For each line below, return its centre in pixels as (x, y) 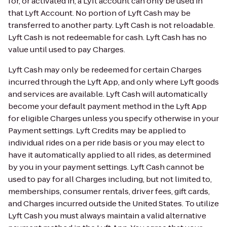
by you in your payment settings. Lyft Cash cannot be (106, 167)
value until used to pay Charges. (67, 49)
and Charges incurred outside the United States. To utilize (113, 203)
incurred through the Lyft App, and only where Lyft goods (113, 82)
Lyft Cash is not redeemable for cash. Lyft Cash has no (107, 37)
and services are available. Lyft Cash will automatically (108, 94)
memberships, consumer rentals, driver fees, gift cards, (109, 191)
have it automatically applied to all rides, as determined (109, 155)
